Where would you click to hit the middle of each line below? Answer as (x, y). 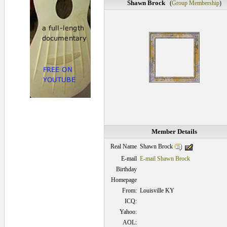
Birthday (126, 169)
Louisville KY (157, 191)
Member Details (174, 131)
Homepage (124, 180)
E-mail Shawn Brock (165, 159)
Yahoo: (128, 212)
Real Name (123, 146)
